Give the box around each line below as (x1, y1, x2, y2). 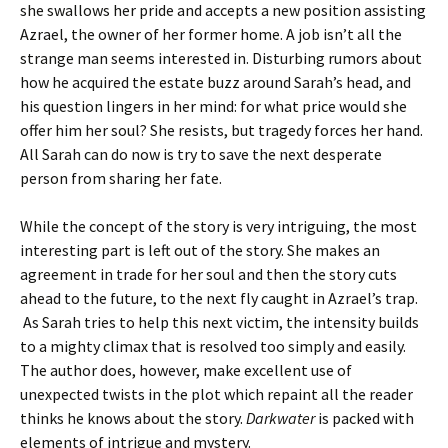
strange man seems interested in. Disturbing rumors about (20, 48, 422, 68)
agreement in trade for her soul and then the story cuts (20, 264, 397, 284)
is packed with (315, 408, 414, 428)
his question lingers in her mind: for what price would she (20, 96, 407, 116)
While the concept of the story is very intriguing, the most (20, 216, 417, 236)
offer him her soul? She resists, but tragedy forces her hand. (20, 120, 423, 140)
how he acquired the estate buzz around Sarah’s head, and (20, 72, 411, 92)
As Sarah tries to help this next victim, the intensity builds (20, 312, 419, 332)
